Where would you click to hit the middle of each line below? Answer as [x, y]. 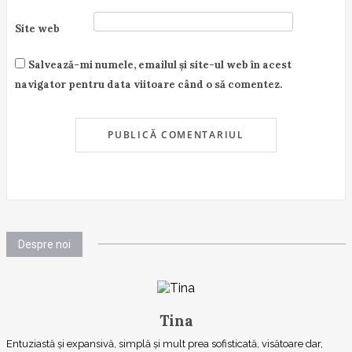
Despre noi [44, 244]
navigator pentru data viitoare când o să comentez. [148, 84]
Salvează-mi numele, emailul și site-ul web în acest [160, 64]
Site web [37, 28]
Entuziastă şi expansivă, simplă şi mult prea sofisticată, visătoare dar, [165, 343]
